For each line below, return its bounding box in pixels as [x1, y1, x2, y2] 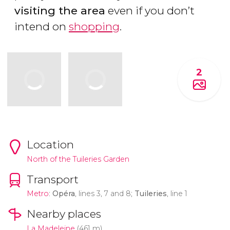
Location [26, 138, 74, 151]
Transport [26, 172, 79, 186]
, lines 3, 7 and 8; [74, 189, 135, 199]
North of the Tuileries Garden [26, 154, 129, 164]
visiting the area [14, 4, 105, 17]
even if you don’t [105, 4, 195, 17]
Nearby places [26, 207, 101, 221]
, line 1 [166, 189, 187, 199]
